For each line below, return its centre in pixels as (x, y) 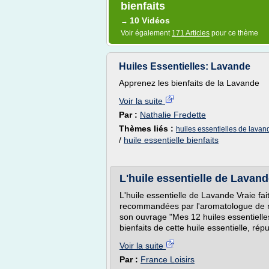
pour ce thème (234, 33)
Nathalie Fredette (173, 115)
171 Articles (191, 33)
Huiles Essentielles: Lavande (185, 66)
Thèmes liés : (147, 128)
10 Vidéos (150, 20)
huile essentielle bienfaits (171, 140)
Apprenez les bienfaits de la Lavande (189, 83)
